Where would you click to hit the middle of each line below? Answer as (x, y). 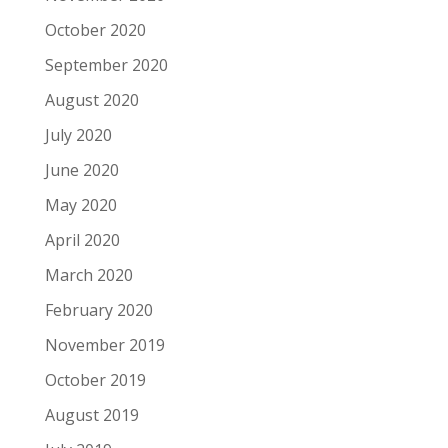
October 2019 (95, 380)
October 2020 (95, 30)
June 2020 (81, 170)
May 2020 (80, 205)
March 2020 (88, 275)
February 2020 (98, 310)
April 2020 (82, 240)
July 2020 (78, 135)
